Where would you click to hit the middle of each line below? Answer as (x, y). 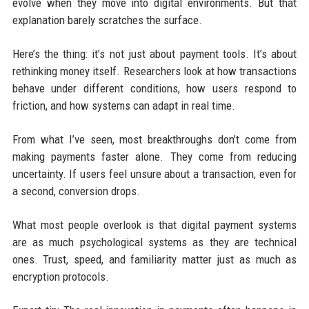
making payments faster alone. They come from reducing (154, 156)
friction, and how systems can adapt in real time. (123, 105)
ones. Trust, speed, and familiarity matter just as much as (154, 259)
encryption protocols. (60, 276)
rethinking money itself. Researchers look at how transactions (154, 71)
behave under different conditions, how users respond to (154, 88)
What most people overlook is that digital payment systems (154, 225)
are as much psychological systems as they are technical (154, 242)
